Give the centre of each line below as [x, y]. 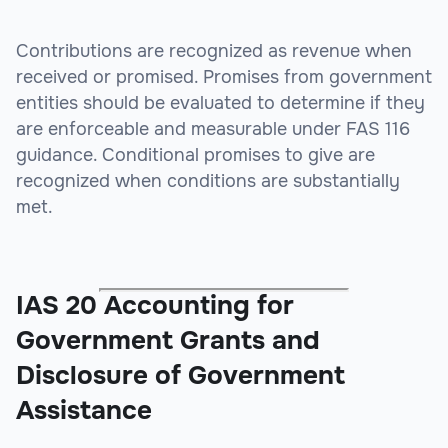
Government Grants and [168, 341]
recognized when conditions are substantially [208, 181]
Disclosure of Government [180, 376]
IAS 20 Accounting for [155, 306]
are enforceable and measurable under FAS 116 [213, 129]
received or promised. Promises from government [224, 77]
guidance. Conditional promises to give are [195, 155]
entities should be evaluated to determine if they [220, 103]
